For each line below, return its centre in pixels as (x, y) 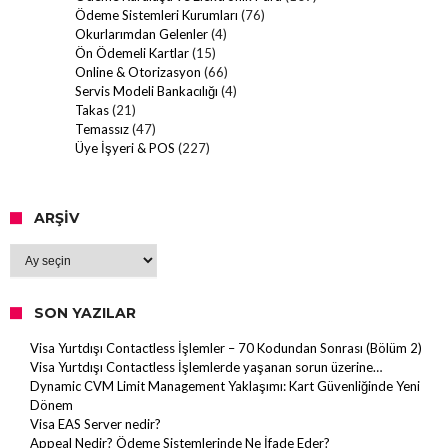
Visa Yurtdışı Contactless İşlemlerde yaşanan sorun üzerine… (206, 367)
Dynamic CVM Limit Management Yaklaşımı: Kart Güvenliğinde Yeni (225, 386)
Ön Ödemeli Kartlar (132, 53)
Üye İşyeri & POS (125, 148)
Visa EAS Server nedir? (95, 424)
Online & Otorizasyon (138, 72)
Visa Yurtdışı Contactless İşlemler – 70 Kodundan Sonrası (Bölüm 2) (226, 348)
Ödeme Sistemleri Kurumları (156, 15)
